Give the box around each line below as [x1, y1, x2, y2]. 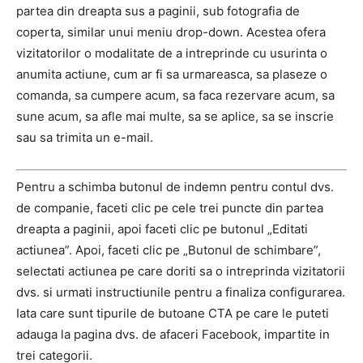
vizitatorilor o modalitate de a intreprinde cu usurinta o [16, 45, 327, 61]
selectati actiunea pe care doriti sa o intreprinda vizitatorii [16, 263, 345, 279]
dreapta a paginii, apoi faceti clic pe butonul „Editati [16, 221, 308, 237]
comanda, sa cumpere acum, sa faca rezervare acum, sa [16, 87, 335, 103]
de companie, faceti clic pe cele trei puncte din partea [16, 200, 323, 216]
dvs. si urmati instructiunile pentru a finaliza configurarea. [16, 284, 345, 300]
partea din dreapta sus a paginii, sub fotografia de [16, 2, 300, 19]
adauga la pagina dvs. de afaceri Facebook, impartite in [16, 327, 330, 342]
